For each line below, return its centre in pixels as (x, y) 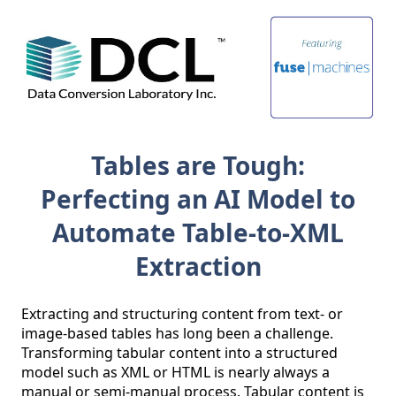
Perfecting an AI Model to (198, 199)
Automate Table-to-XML (198, 232)
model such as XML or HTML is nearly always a (175, 372)
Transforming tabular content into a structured (179, 353)
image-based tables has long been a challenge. (177, 333)
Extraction (198, 266)
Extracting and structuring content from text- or (182, 314)
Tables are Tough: (198, 165)
